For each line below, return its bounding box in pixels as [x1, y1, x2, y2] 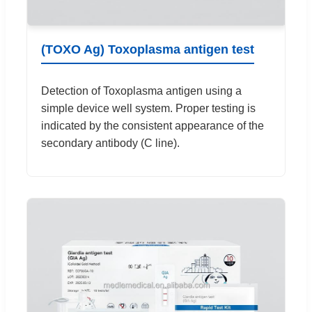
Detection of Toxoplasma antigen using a [41, 84, 242, 97]
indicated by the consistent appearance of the [41, 119, 264, 132]
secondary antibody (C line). [41, 136, 180, 149]
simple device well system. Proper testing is [41, 102, 256, 114]
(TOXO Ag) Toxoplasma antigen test [41, 42, 254, 56]
